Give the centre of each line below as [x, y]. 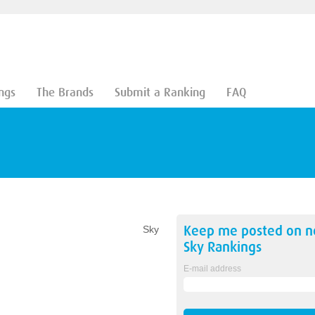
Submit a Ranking [160, 92]
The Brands [65, 92]
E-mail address [212, 269]
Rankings [232, 247]
